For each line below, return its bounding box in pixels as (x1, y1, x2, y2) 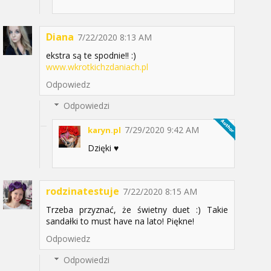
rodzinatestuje (46, 184, 119, 198)
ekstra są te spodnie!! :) (46, 49, 136, 61)
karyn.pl (88, 124, 121, 135)
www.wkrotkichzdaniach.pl (46, 60, 148, 73)
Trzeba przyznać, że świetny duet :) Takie (46, 203, 228, 215)
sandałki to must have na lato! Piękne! (46, 215, 194, 227)
